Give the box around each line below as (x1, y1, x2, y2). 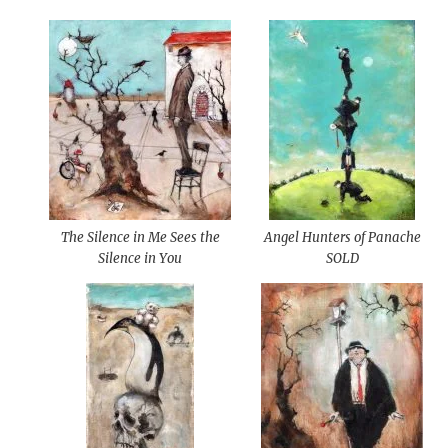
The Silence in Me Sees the (60, 229, 220, 246)
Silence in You (98, 250, 183, 267)
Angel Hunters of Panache (263, 229, 421, 246)
